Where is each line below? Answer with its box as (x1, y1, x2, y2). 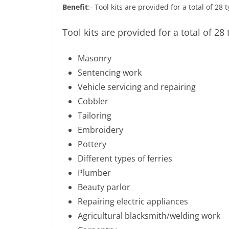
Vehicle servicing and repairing (78, 81, 196, 93)
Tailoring (78, 110, 111, 121)
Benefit (62, 2, 88, 12)
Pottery (78, 139, 106, 150)
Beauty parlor (78, 181, 130, 193)
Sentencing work (78, 67, 142, 78)
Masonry (78, 53, 111, 64)
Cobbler (78, 96, 108, 107)
